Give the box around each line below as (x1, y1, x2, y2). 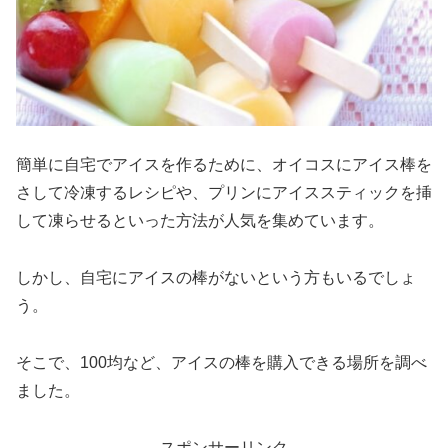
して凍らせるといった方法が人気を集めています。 (16, 212, 384, 230)
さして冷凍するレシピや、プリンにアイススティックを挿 (16, 184, 432, 202)
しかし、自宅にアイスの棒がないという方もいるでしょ (16, 269, 416, 287)
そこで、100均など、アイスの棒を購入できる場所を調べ (16, 354, 427, 372)
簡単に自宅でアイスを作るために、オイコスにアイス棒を (16, 156, 432, 174)
